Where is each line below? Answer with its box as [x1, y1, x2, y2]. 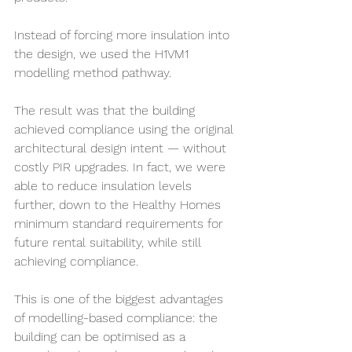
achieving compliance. [14, 254, 138, 269]
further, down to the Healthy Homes [14, 197, 225, 212]
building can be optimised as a [14, 329, 189, 344]
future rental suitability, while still [14, 235, 205, 250]
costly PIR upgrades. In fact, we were [14, 159, 229, 174]
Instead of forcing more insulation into [14, 27, 233, 42]
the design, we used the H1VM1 [14, 46, 192, 61]
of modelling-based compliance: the [14, 310, 222, 325]
